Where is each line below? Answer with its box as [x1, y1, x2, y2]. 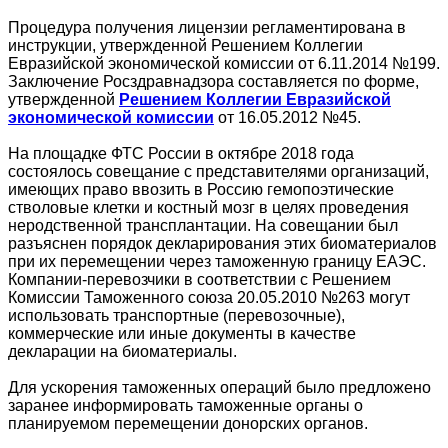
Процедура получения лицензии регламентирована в [8, 19, 406, 37]
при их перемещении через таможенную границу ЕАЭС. [8, 253, 426, 271]
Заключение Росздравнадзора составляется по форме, [8, 73, 419, 91]
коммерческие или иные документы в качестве [8, 325, 356, 343]
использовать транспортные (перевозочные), [8, 307, 345, 325]
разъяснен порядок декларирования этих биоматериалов [8, 235, 437, 253]
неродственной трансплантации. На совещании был [8, 217, 398, 235]
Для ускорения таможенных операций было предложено [8, 379, 431, 397]
